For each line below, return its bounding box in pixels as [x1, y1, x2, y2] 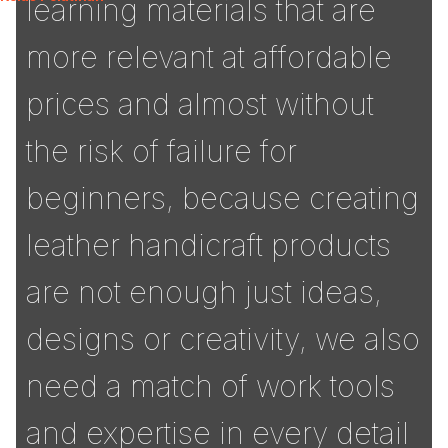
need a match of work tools [26, 368, 395, 405]
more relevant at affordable [26, 39, 392, 76]
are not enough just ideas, [26, 274, 382, 311]
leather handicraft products [26, 227, 391, 264]
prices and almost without [26, 86, 374, 123]
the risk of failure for [26, 133, 297, 170]
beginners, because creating [26, 180, 419, 217]
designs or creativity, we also [26, 321, 420, 358]
